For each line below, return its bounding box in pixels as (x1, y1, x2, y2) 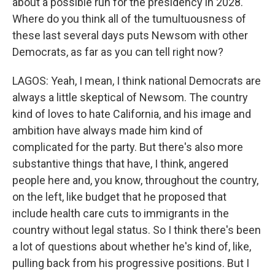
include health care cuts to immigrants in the (12, 207, 229, 220)
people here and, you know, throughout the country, (12, 174, 258, 187)
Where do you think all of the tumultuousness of (12, 12, 246, 25)
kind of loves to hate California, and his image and (12, 107, 251, 120)
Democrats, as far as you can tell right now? (12, 45, 223, 58)
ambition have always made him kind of (12, 124, 203, 137)
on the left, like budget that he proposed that (12, 190, 227, 203)
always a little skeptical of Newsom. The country (12, 91, 248, 104)
